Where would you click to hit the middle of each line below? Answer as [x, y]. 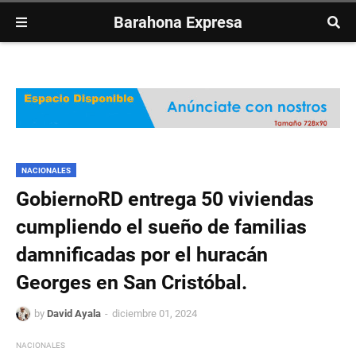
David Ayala [74, 314]
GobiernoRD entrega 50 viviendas [165, 199]
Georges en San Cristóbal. [132, 283]
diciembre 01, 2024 [155, 314]
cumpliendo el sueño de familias [161, 227]
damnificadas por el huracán [142, 255]
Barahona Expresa [178, 22]
